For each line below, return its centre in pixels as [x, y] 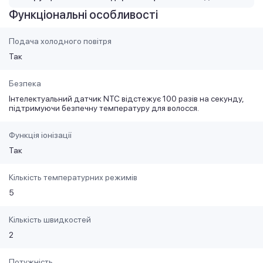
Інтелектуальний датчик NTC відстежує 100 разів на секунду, [126, 99]
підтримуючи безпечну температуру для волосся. [104, 108]
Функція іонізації [40, 135]
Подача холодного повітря [60, 41]
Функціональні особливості [83, 15]
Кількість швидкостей [50, 220]
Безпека [25, 84]
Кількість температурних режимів [73, 178]
